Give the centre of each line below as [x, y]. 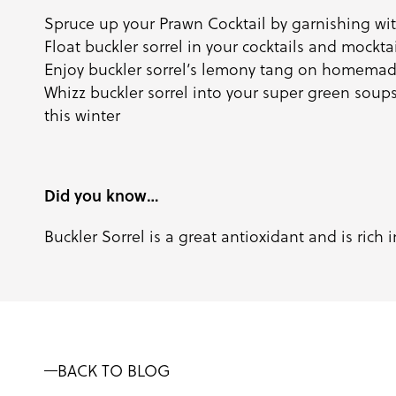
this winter [82, 115]
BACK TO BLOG [114, 370]
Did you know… [102, 195]
